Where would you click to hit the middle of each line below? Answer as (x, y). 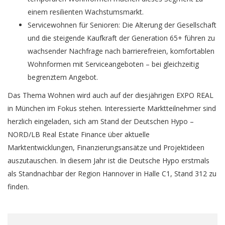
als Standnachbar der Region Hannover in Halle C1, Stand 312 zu (112, 173)
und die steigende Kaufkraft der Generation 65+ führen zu (121, 38)
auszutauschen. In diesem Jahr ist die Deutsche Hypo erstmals (108, 160)
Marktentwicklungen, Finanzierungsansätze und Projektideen (106, 147)
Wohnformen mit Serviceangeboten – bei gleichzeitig (113, 64)
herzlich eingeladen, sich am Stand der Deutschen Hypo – (101, 121)
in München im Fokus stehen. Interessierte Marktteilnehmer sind (112, 108)
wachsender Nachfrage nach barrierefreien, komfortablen (121, 51)
